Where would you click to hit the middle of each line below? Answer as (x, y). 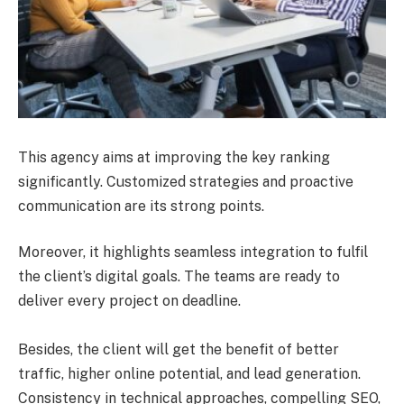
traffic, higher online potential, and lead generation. (189, 374)
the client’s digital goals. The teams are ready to (179, 277)
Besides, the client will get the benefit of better (179, 350)
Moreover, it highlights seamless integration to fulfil (193, 252)
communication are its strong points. (141, 206)
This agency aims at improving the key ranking (174, 157)
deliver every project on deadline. (129, 301)
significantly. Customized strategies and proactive (186, 181)
